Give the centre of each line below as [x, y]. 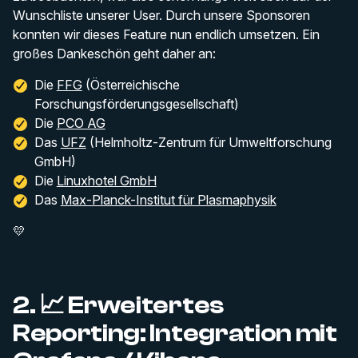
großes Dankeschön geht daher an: [114, 53]
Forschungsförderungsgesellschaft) [136, 103]
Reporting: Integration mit [175, 333]
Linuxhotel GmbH [106, 180]
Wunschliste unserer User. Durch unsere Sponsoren [161, 15]
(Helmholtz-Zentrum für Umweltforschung [209, 142]
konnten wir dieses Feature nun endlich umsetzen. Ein [166, 34]
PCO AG [81, 123]
